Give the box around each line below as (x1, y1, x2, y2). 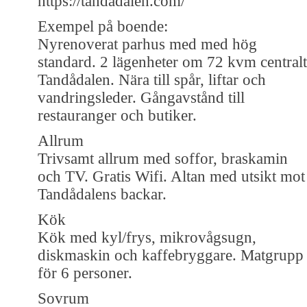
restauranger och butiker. (38, 106, 197, 124)
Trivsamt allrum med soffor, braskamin (38, 149, 288, 167)
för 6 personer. (38, 264, 132, 282)
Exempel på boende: (38, 17, 168, 35)
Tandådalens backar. (38, 185, 167, 203)
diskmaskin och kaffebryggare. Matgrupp (38, 246, 304, 264)
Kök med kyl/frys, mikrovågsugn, (38, 228, 256, 246)
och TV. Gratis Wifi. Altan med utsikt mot (38, 167, 305, 185)
